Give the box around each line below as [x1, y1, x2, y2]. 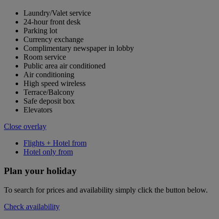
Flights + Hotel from [23, 139, 87, 148]
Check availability [4, 202, 60, 211]
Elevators [23, 106, 52, 114]
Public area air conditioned [23, 62, 106, 70]
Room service [23, 53, 66, 62]
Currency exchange [23, 35, 84, 44]
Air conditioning [23, 70, 74, 79]
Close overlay [4, 122, 46, 131]
